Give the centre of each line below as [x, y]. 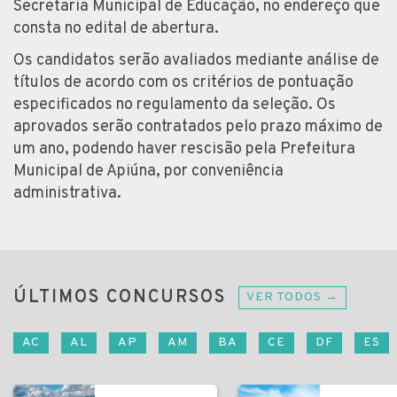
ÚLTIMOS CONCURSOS [120, 297]
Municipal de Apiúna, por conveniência [148, 171]
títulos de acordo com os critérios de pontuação [183, 82]
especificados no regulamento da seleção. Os [175, 105]
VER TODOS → [292, 297]
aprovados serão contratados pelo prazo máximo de [198, 127]
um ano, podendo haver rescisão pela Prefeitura [184, 149]
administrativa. [67, 193]
